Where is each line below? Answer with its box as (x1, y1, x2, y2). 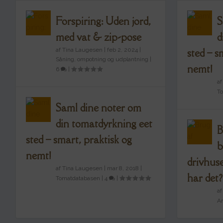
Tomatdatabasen (56, 174, 100, 182)
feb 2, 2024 (107, 46, 138, 53)
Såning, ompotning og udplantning (56, 55, 148, 63)
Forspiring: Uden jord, (56, 14, 151, 28)
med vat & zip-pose (56, 30, 141, 44)
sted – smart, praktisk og (26, 132, 132, 146)
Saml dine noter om (56, 101, 141, 114)
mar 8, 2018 (107, 164, 139, 172)
